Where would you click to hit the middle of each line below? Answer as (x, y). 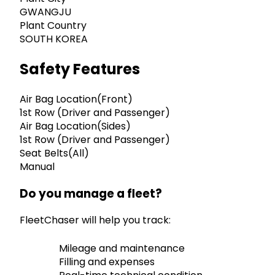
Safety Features (80, 69)
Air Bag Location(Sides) (75, 126)
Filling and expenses (107, 262)
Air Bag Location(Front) (76, 99)
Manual (37, 167)
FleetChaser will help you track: (95, 220)
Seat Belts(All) (54, 153)
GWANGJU (45, 12)
